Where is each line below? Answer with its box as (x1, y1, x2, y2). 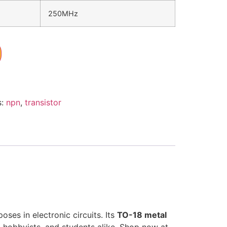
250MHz (48, 9, 78, 18)
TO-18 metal (117, 210, 167, 220)
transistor (24, 97, 61, 108)
